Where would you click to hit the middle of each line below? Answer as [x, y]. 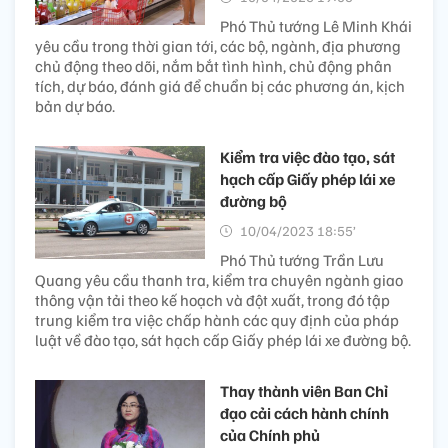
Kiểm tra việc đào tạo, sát [307, 156]
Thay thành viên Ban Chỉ [304, 390]
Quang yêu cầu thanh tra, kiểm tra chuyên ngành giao [219, 279]
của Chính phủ [270, 434]
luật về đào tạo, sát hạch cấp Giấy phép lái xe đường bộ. [223, 339]
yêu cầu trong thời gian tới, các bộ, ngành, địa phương [218, 45]
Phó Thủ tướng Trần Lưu [302, 259]
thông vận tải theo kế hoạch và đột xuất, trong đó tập [212, 299]
